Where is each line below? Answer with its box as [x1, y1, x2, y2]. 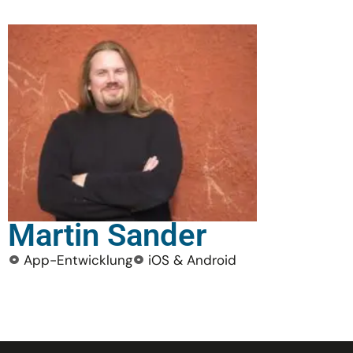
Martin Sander [8, 217, 206, 254]
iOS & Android [148, 251, 236, 269]
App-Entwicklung [24, 251, 132, 269]
